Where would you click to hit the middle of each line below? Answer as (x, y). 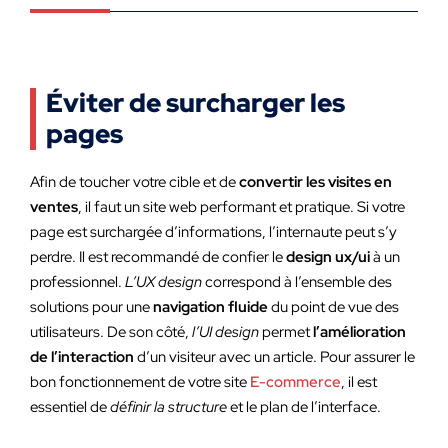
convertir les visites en (315, 182)
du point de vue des (333, 307)
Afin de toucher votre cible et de (134, 182)
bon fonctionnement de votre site (140, 382)
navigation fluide (210, 307)
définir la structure (168, 407)
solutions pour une (91, 307)
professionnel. (77, 282)
